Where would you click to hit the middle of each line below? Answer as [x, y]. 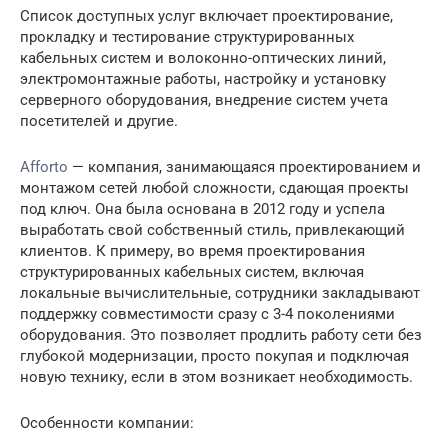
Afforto [44, 167]
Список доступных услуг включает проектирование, [206, 16]
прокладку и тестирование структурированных [187, 37]
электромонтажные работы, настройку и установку [203, 79]
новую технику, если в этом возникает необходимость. [216, 377]
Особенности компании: [107, 423]
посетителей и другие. [99, 121]
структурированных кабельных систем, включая [192, 272]
